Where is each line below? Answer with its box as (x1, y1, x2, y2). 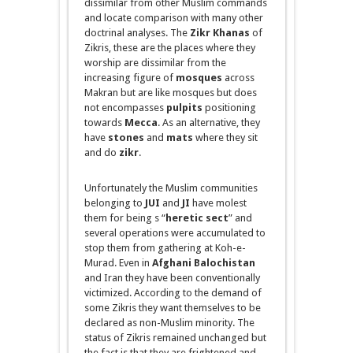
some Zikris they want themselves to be (84, 301, 261, 314)
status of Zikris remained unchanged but (84, 331, 266, 344)
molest (215, 196, 247, 209)
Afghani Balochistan (151, 256, 255, 269)
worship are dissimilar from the (84, 56, 226, 69)
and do (84, 146, 119, 158)
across (221, 71, 255, 84)
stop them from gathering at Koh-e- (84, 241, 246, 254)
